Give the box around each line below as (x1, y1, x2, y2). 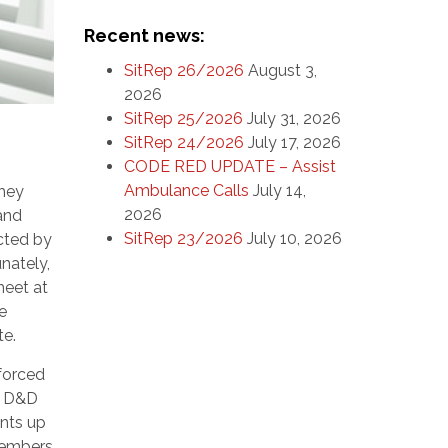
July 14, (252, 181, 306, 200)
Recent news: (83, 25, 205, 46)
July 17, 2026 (247, 133, 341, 152)
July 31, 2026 (246, 109, 341, 128)
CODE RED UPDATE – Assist (123, 157, 336, 176)
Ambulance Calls (123, 181, 249, 200)
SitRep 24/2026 (123, 133, 244, 152)
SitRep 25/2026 (123, 109, 243, 128)
